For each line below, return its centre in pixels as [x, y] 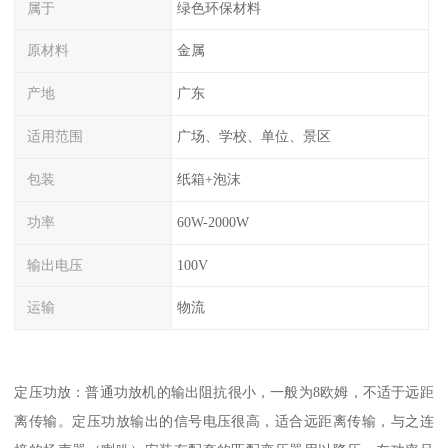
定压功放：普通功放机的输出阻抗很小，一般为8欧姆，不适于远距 [224, 391]
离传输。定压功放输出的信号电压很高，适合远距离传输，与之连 [224, 420]
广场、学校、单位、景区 [253, 136]
